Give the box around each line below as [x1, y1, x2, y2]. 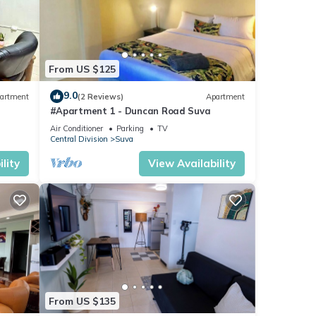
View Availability [148, 157, 236, 171]
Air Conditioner [49, 123, 103, 134]
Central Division [49, 134, 108, 145]
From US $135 [48, 294, 116, 308]
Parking [116, 123, 144, 134]
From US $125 [48, 62, 116, 75]
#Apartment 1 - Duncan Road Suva [49, 105, 211, 117]
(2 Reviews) [77, 91, 123, 102]
